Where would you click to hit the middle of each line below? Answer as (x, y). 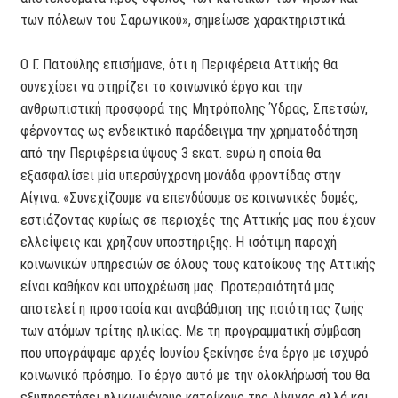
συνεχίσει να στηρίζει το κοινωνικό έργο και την (162, 87)
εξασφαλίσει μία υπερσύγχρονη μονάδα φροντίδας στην (181, 176)
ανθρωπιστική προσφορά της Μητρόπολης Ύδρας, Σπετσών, (195, 109)
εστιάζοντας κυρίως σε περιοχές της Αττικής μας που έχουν (199, 220)
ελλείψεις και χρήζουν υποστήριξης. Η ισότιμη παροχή (179, 243)
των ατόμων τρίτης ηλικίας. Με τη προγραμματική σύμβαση (191, 331)
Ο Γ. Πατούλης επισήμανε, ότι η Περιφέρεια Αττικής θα (179, 65)
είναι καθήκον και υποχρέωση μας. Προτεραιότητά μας (178, 287)
